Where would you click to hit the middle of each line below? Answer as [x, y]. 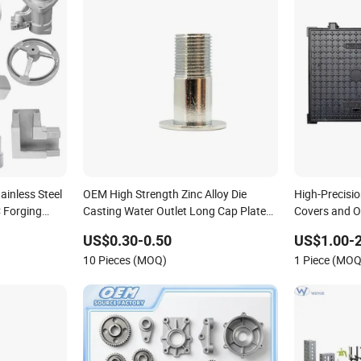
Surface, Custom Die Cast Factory [166, 228]
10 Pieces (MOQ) [124, 260]
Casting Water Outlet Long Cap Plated [177, 211]
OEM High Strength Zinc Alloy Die [164, 194]
